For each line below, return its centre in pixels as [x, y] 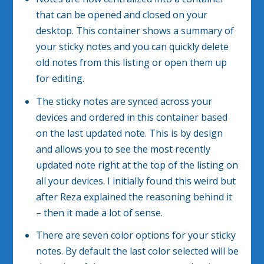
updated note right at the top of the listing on [137, 165]
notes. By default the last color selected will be [137, 251]
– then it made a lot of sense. [99, 212]
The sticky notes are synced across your [124, 101]
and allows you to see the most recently [123, 149]
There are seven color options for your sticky [136, 235]
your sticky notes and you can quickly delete [132, 47]
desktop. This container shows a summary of [135, 31]
